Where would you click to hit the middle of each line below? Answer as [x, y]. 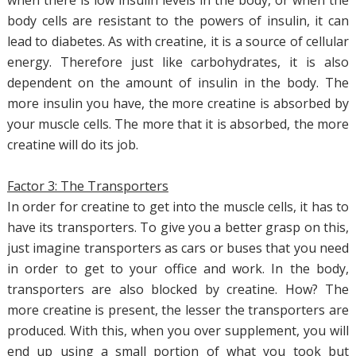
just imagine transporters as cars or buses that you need [178, 248]
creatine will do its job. [72, 145]
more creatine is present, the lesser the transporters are [178, 310]
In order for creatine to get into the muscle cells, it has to [178, 207]
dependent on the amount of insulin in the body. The [178, 83]
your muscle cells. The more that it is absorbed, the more [178, 124]
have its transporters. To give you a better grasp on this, [178, 227]
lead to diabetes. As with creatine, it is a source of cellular [178, 41]
